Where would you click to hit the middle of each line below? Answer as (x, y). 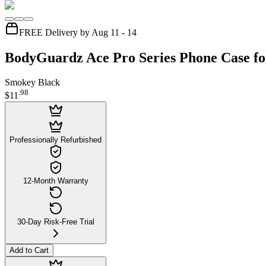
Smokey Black (32, 83)
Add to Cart (29, 250)
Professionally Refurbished (56, 140)
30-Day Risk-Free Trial (56, 221)
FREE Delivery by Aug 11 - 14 (78, 32)
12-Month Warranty (56, 180)
